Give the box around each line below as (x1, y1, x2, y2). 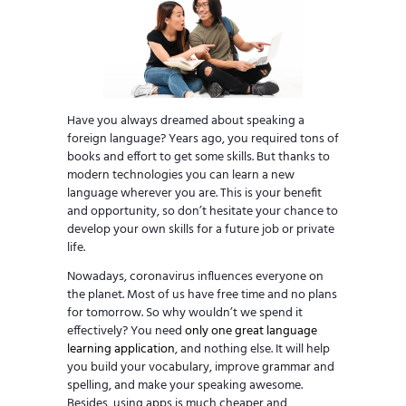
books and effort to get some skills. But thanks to (67, 147, 330, 169)
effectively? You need (67, 321, 185, 343)
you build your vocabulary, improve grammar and (67, 357, 334, 379)
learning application (67, 339, 175, 361)
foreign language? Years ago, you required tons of (67, 129, 339, 150)
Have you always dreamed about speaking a (67, 111, 304, 132)
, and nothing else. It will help (175, 339, 330, 361)
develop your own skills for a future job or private (67, 219, 334, 241)
